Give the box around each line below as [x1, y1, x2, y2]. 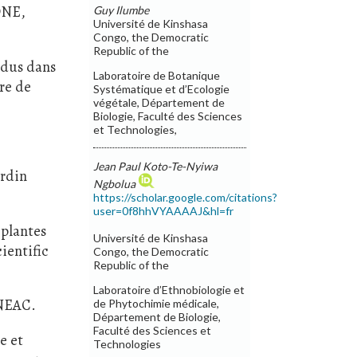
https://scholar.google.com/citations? [93, 190, 278, 204]
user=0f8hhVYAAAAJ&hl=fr [93, 203, 234, 218]
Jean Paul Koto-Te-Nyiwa [93, 159, 218, 173]
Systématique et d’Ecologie [93, 81, 230, 96]
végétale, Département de [93, 95, 226, 109]
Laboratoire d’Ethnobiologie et [93, 282, 245, 296]
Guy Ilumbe [93, 2, 150, 17]
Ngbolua [93, 176, 136, 190]
